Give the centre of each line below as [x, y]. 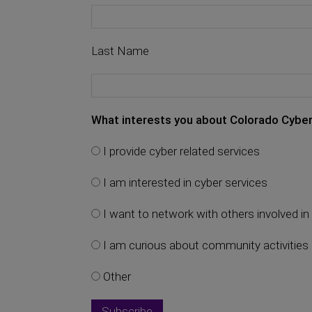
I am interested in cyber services [184, 182]
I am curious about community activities [204, 245]
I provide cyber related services [180, 151]
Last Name [120, 51]
